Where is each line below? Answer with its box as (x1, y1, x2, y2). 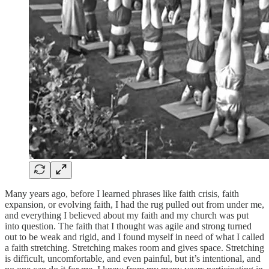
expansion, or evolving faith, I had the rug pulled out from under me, (5, 199, 264, 210)
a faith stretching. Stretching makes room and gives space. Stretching (5, 242, 264, 253)
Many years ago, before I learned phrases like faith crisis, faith (5, 188, 239, 199)
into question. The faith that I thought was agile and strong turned (5, 220, 252, 231)
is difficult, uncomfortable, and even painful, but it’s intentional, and (5, 253, 261, 264)
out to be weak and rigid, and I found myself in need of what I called (5, 231, 264, 242)
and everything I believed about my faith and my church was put (5, 210, 249, 220)
